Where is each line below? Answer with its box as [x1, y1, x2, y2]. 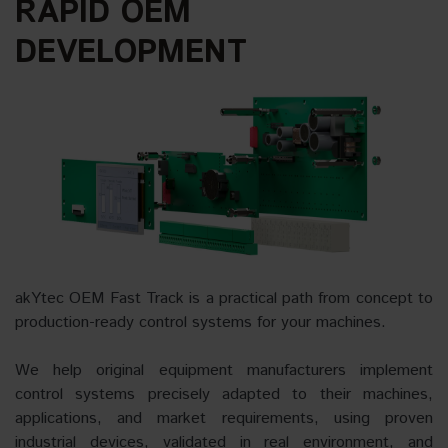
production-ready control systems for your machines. [15, 311, 386, 335]
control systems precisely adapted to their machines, [15, 383, 433, 407]
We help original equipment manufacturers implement [15, 359, 433, 383]
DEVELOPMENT [15, 30, 247, 76]
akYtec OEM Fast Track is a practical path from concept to [15, 287, 433, 311]
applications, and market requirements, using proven [15, 407, 433, 431]
